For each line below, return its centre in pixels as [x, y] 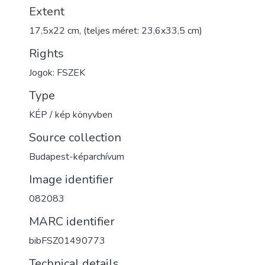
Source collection [75, 138]
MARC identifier [72, 222]
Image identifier [71, 180]
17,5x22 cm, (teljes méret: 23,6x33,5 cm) [116, 31]
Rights [46, 54]
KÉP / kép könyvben [71, 115]
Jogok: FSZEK [57, 73]
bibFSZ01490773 [67, 241]
